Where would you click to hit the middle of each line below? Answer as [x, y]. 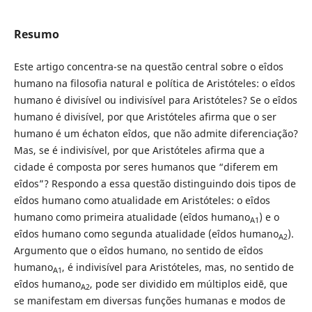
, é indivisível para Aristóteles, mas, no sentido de [178, 267]
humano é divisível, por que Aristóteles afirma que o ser [145, 117]
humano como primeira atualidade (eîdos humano [132, 217]
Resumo [36, 34]
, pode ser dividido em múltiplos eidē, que [188, 284]
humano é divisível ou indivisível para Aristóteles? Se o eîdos [155, 100]
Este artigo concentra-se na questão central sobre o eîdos [148, 67]
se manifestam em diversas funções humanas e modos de [149, 301]
